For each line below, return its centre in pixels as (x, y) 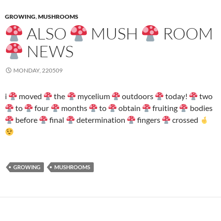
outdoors (137, 96)
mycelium (93, 96)
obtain (130, 108)
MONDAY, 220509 (38, 71)
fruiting (165, 108)
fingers (148, 120)
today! (177, 96)
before (27, 120)
